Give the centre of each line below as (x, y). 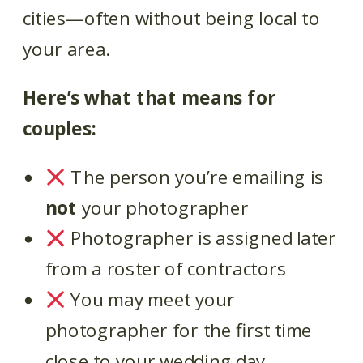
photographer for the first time (179, 330)
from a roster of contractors (166, 269)
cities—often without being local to (171, 18)
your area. (66, 49)
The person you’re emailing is (195, 177)
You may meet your (151, 299)
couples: (60, 128)
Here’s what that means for (149, 97)
